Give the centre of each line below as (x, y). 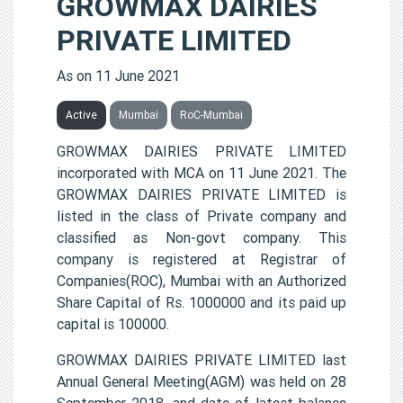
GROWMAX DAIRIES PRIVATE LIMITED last (201, 359)
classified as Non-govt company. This (201, 237)
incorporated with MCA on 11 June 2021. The (201, 172)
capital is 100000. (113, 323)
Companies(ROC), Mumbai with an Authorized (201, 280)
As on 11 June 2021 (118, 75)
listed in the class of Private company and (201, 215)
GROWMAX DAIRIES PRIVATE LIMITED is (201, 194)
